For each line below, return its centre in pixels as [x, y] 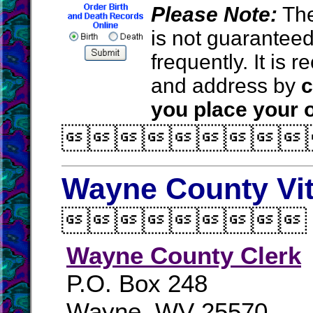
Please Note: [214, 14]
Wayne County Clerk [184, 255]
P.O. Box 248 [137, 283]
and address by [226, 86]
